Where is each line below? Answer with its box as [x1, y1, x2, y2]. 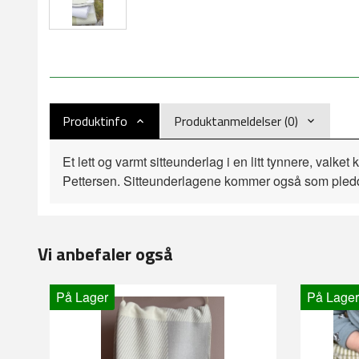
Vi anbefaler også [38, 240, 173, 268]
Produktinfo [63, 111, 127, 131]
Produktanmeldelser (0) [174, 111, 298, 131]
